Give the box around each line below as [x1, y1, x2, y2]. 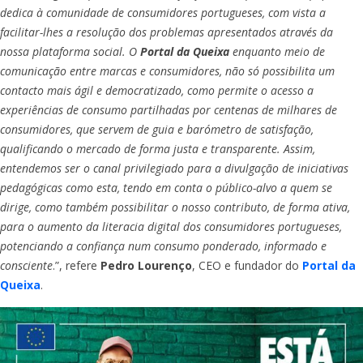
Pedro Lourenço [100, 258, 192, 274]
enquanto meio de [229, 44, 325, 60]
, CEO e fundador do [192, 258, 302, 274]
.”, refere [53, 258, 100, 274]
